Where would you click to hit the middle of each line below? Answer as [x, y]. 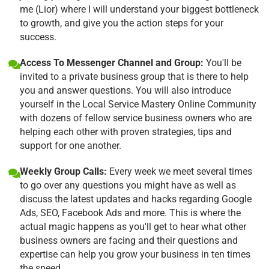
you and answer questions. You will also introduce [125, 90]
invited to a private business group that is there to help [134, 76]
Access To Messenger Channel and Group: [112, 62]
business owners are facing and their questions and [129, 240]
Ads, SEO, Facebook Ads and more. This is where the [130, 213]
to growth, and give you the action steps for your [122, 23]
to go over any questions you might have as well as [128, 185]
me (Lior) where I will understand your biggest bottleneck [139, 9]
